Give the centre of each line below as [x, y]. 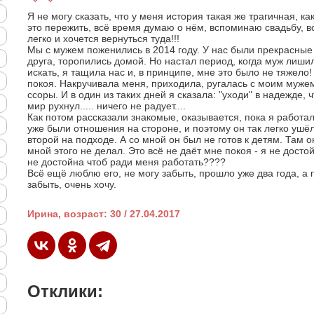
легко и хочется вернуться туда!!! [103, 39]
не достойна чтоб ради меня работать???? [127, 162]
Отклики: [65, 291]
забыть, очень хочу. [72, 184]
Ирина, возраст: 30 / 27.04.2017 [104, 214]
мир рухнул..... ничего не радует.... [107, 106]
